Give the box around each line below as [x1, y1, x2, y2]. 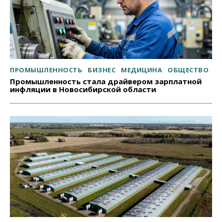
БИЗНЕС [88, 65, 115, 75]
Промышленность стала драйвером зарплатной [10, 76, 202, 87]
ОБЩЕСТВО [167, 65, 209, 75]
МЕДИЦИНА [121, 65, 162, 75]
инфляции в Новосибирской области [10, 84, 156, 95]
